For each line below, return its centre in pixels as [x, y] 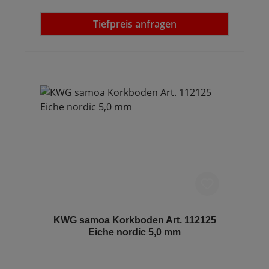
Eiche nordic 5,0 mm [134, 232]
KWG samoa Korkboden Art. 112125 [134, 220]
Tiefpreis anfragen [134, 24]
